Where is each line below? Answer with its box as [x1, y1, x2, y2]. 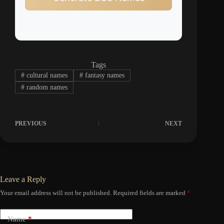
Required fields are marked [113, 189, 187, 197]
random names [24, 83, 67, 91]
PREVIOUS [15, 120, 46, 127]
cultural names [24, 71, 67, 79]
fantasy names [82, 71, 124, 79]
